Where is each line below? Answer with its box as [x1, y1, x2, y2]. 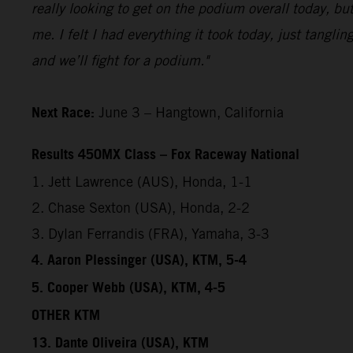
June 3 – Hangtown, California [95, 103, 284, 121]
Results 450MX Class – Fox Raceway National [32, 141, 299, 169]
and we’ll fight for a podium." [32, 51, 209, 69]
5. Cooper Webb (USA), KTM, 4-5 [32, 274, 225, 302]
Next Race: [32, 99, 95, 127]
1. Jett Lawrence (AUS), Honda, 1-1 [32, 173, 252, 190]
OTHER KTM [32, 302, 100, 329]
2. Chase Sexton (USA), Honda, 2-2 [32, 199, 250, 216]
